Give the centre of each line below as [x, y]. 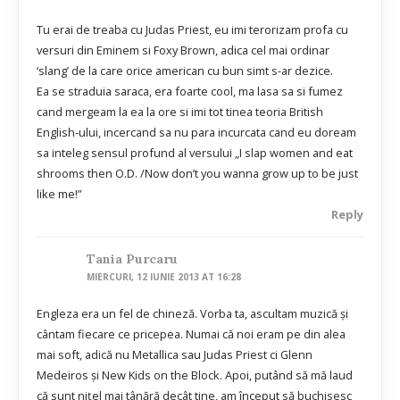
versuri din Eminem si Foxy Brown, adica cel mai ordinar [183, 50]
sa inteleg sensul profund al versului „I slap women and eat [195, 153]
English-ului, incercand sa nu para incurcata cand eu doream [196, 133]
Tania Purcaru [133, 258]
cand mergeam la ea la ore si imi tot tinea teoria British [180, 112]
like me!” [59, 194]
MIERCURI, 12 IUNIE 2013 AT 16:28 [164, 276]
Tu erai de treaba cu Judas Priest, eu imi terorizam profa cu [192, 30]
